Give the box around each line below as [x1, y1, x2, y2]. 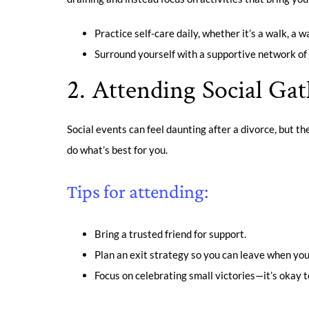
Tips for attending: [67, 181, 209, 203]
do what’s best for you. [67, 143, 168, 157]
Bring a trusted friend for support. [94, 228, 247, 241]
